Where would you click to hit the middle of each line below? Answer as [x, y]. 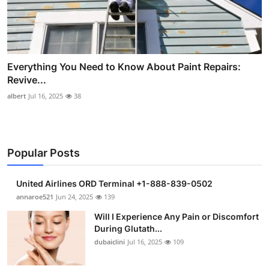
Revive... [27, 80]
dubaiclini [110, 241]
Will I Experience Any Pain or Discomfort [177, 216]
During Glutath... [128, 228]
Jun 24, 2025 [74, 196]
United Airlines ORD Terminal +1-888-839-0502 [114, 183]
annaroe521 [35, 196]
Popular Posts [44, 153]
